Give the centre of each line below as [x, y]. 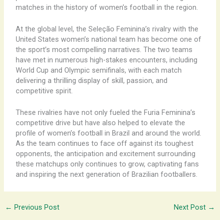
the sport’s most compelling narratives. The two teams [104, 50]
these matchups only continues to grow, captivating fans [107, 164]
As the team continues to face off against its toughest [104, 144]
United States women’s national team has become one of [108, 40]
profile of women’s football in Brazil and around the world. [108, 133]
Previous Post [36, 207]
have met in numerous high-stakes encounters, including [106, 60]
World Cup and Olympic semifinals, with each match [98, 70]
